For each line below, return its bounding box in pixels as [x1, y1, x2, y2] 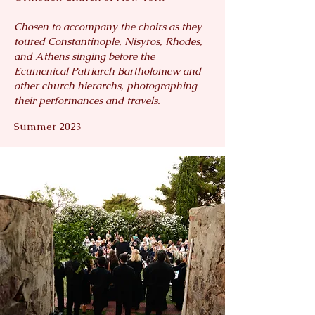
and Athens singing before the [14, 49, 155, 63]
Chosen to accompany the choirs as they [14, 19, 202, 33]
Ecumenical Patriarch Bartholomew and [14, 63, 201, 77]
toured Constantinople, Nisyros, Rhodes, [14, 34, 202, 48]
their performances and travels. [14, 93, 169, 107]
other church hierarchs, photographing [14, 78, 197, 92]
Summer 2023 [14, 119, 82, 133]
